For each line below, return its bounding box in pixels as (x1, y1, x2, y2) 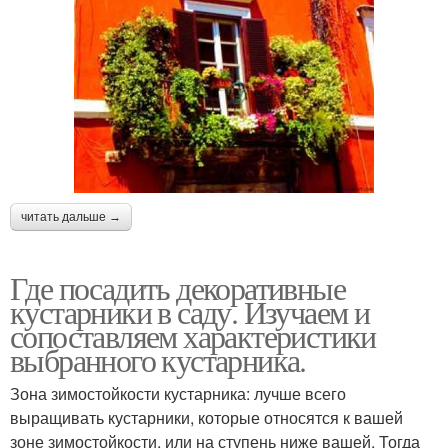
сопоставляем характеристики (10, 313, 376, 357)
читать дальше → (21, 209, 121, 224)
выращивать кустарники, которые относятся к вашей (10, 405, 403, 429)
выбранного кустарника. (10, 337, 306, 381)
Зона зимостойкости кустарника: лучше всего (10, 381, 346, 405)
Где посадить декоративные (10, 265, 345, 309)
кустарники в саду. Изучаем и (10, 289, 370, 333)
